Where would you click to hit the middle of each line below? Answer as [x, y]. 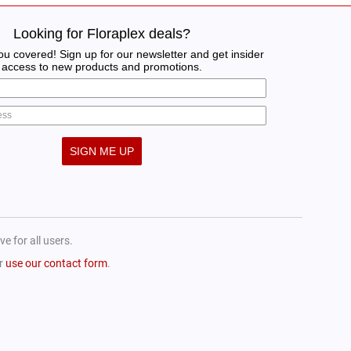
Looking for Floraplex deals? [101, 33]
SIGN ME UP [101, 151]
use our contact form [56, 263]
